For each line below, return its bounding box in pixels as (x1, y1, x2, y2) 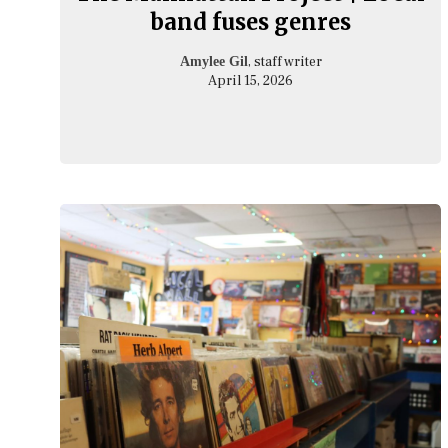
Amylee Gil (179, 53, 248, 69)
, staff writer (247, 52, 322, 71)
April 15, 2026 (208, 71, 294, 90)
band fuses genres (150, 7, 352, 36)
